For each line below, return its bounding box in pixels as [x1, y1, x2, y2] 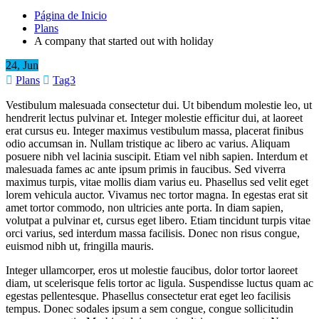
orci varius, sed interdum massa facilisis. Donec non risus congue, [6, 226, 300, 239]
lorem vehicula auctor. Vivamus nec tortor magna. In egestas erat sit [6, 188, 308, 201]
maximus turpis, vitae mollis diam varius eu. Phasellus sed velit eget [6, 175, 308, 188]
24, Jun [6, 58, 38, 71]
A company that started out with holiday [34, 34, 214, 47]
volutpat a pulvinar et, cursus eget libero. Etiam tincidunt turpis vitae [6, 214, 310, 226]
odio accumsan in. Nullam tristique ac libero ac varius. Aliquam [6, 137, 290, 150]
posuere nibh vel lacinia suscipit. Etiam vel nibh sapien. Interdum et [6, 150, 308, 162]
